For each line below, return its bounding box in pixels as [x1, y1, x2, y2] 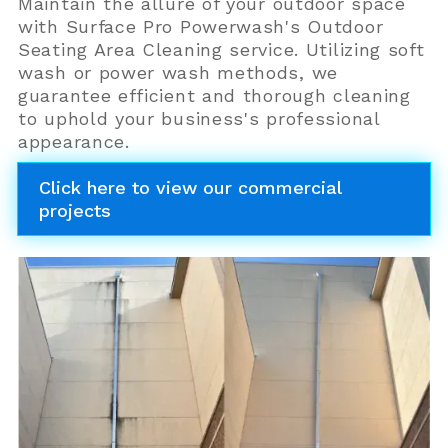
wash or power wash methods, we [18, 61, 338, 83]
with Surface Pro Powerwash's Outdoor [18, 15, 384, 37]
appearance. [18, 130, 130, 152]
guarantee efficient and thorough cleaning [18, 84, 411, 106]
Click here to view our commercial [39, 176, 342, 198]
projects [39, 199, 111, 221]
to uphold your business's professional [18, 107, 380, 129]
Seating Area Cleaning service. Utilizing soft [18, 38, 425, 60]
